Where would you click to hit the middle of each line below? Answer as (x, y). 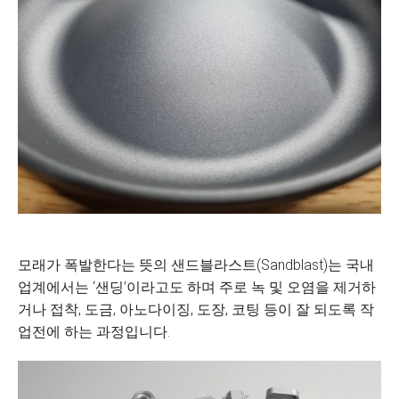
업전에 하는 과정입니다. (94, 332)
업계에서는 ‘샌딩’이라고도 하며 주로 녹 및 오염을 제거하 (197, 287)
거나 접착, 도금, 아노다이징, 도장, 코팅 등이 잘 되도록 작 (196, 309)
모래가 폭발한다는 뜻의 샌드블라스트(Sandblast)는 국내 (196, 265)
